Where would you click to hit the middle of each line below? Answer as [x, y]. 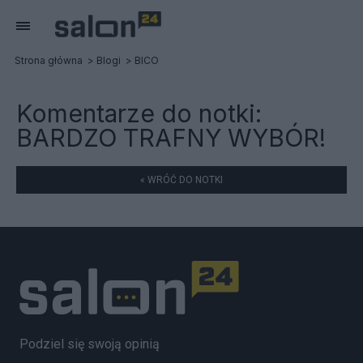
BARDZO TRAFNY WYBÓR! [171, 138]
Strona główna [49, 60]
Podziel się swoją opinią [90, 344]
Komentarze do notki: [139, 113]
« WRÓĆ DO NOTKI [181, 180]
